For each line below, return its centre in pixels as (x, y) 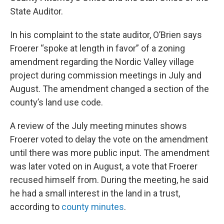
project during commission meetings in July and (106, 75)
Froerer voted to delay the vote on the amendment (109, 139)
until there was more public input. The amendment (110, 152)
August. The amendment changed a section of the (109, 88)
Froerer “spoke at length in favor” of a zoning (97, 48)
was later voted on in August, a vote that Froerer (104, 166)
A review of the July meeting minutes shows (98, 125)
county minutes (93, 206)
